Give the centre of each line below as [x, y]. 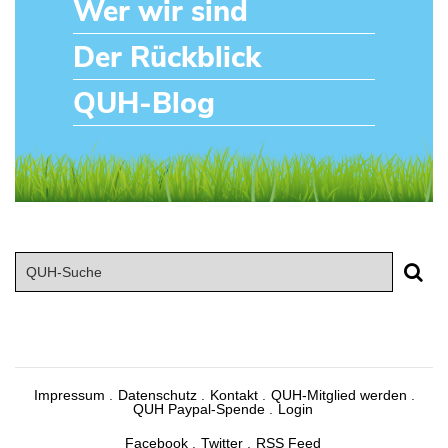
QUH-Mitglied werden [338, 394]
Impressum [69, 394]
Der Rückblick [166, 57]
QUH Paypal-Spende [198, 408]
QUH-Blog [143, 103]
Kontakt [233, 394]
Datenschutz [157, 394]
